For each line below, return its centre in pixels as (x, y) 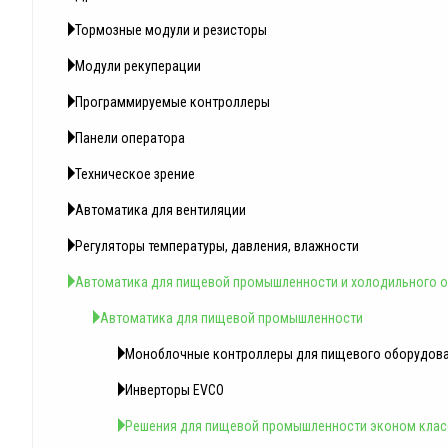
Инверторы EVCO (174, 390)
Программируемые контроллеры (172, 102)
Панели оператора (130, 138)
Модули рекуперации (138, 66)
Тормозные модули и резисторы (171, 30)
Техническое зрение (135, 174)
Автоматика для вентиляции (160, 210)
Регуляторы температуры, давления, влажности (217, 246)
